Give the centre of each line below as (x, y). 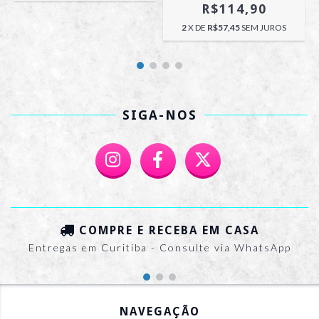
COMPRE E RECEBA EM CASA (169, 230)
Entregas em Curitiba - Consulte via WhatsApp (159, 247)
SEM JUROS (264, 27)
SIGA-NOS (159, 115)
